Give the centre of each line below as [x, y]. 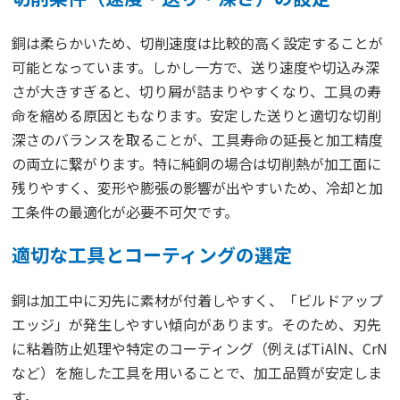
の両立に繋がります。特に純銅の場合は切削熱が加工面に [197, 163]
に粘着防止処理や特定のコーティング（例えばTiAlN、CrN [200, 348]
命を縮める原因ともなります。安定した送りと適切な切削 [197, 115]
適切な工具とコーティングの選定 [152, 254]
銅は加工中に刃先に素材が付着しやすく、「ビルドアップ [198, 300]
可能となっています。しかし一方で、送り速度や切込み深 [196, 67]
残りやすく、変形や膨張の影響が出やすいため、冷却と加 [198, 187]
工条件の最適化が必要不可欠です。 [125, 211]
